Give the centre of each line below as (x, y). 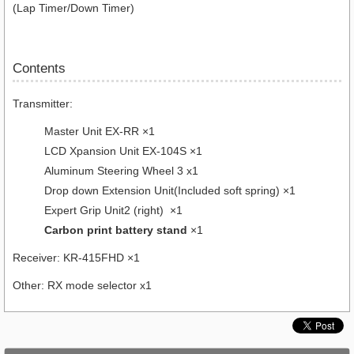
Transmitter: (43, 103)
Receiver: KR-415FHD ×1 (76, 257)
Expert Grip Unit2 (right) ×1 (113, 210)
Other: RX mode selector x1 (82, 285)
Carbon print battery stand (116, 230)
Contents (39, 68)
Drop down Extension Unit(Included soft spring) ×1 (170, 190)
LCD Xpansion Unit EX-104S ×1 (123, 151)
